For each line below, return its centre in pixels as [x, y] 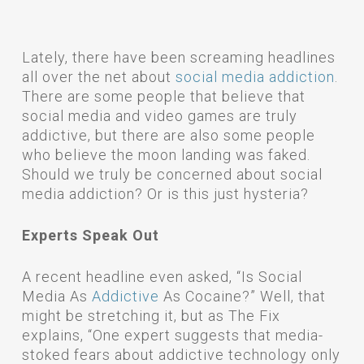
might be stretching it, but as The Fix [151, 316]
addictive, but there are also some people [168, 135]
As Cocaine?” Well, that [242, 296]
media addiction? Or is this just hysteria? [165, 194]
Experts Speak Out [90, 235]
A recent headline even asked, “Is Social [162, 277]
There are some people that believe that [163, 96]
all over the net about [98, 77]
